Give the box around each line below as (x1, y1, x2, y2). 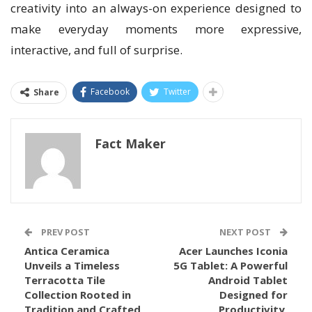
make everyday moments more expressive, (10, 20, 302, 37)
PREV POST (39, 225, 90, 238)
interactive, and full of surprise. (10, 41, 182, 58)
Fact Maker (95, 134, 166, 152)
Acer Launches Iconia (179, 243, 288, 258)
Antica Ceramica (24, 243, 109, 258)
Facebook (91, 85, 130, 97)
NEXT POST (219, 225, 273, 238)
